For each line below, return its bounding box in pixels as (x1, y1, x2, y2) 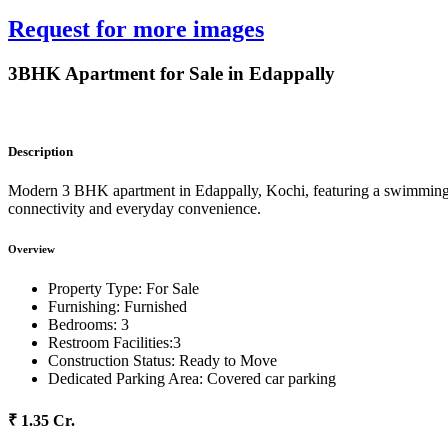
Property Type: (48, 279, 142, 297)
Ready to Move (179, 351, 277, 369)
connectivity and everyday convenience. (8, 199, 261, 217)
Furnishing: (48, 297, 120, 315)
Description (8, 143, 73, 159)
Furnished (124, 297, 187, 315)
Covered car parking (207, 369, 336, 387)
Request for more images (8, 15, 264, 42)
